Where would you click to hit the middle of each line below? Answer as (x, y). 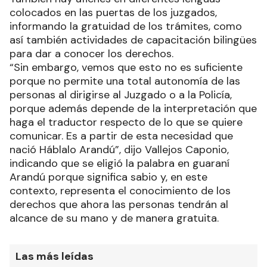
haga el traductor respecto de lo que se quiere (126, 122)
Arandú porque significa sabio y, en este (108, 177)
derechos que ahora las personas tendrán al (119, 204)
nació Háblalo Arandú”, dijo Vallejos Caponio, (119, 149)
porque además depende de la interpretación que (133, 108)
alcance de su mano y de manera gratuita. (116, 218)
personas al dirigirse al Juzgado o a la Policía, (121, 94)
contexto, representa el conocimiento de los (120, 190)
